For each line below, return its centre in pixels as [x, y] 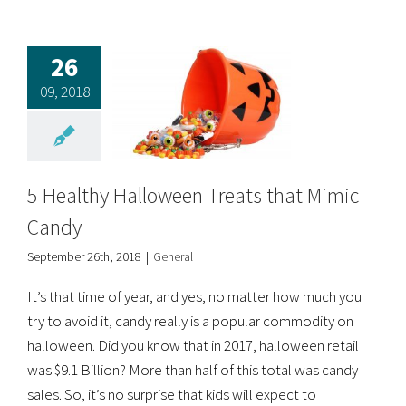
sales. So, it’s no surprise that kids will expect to [172, 394]
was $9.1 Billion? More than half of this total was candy [193, 369]
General [173, 256]
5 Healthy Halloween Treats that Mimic [193, 195]
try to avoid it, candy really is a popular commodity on [190, 320]
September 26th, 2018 [84, 256]
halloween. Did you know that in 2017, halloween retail [193, 345]
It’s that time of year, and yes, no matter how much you [194, 296]
